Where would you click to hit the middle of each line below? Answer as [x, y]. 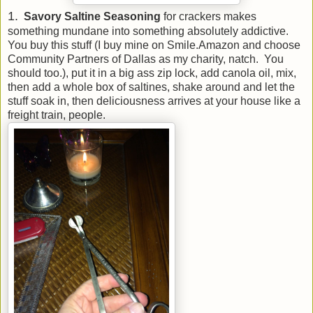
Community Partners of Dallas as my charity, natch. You [146, 59]
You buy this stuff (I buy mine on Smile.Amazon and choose [154, 45]
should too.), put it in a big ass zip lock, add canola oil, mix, [152, 73]
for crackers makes [209, 16]
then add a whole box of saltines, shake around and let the [151, 87]
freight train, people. [57, 115]
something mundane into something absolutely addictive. [150, 31]
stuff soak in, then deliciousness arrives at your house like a [154, 101]
